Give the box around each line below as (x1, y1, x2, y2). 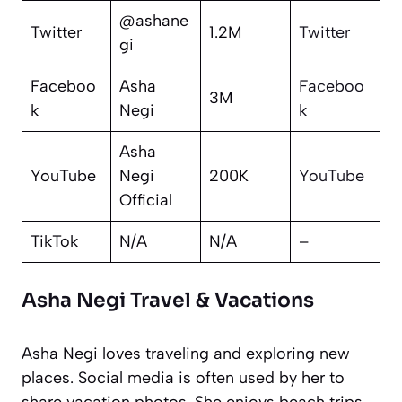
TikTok (31, 231, 78, 251)
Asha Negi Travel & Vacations (22, 287, 314, 312)
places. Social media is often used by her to (22, 367, 345, 388)
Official (119, 189, 172, 210)
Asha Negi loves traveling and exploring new (22, 343, 350, 363)
